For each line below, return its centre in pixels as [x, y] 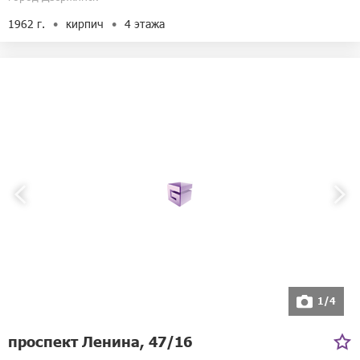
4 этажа [145, 23]
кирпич [85, 23]
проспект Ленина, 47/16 [100, 341]
